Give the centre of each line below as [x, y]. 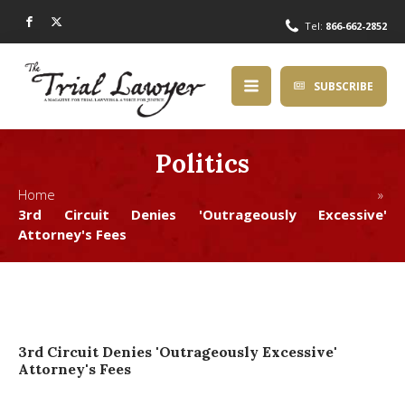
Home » [202, 194]
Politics [202, 163]
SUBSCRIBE [344, 86]
